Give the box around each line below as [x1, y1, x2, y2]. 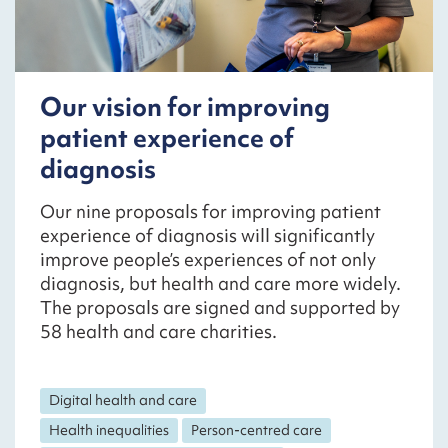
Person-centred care [191, 420, 323, 439]
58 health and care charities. [40, 319, 277, 345]
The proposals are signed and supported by [40, 295, 400, 321]
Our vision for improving [40, 90, 330, 125]
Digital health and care [49, 391, 198, 410]
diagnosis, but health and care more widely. [40, 271, 401, 297]
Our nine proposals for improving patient [40, 199, 381, 225]
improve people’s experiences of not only [40, 247, 376, 273]
